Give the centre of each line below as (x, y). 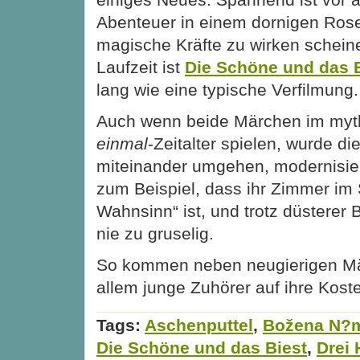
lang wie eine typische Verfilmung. (227, 89)
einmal (122, 143)
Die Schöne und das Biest (202, 348)
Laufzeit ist (141, 67)
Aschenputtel (199, 325)
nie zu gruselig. (155, 233)
